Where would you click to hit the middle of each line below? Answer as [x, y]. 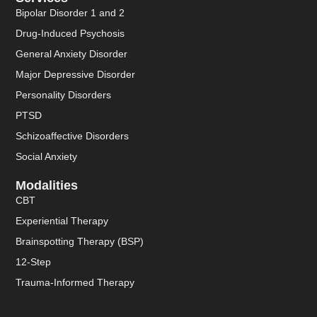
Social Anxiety [47, 156]
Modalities [47, 186]
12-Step [34, 262]
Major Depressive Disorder [76, 74]
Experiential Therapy [62, 221]
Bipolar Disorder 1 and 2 [70, 12]
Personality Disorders [64, 94]
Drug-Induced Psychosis [70, 33]
